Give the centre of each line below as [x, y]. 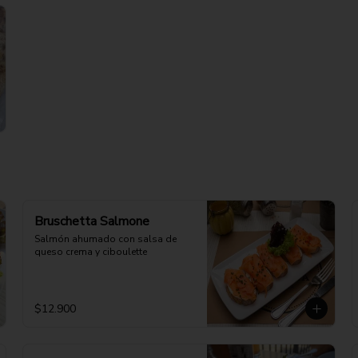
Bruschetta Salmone [92, 221]
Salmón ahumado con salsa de [105, 239]
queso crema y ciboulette [91, 252]
